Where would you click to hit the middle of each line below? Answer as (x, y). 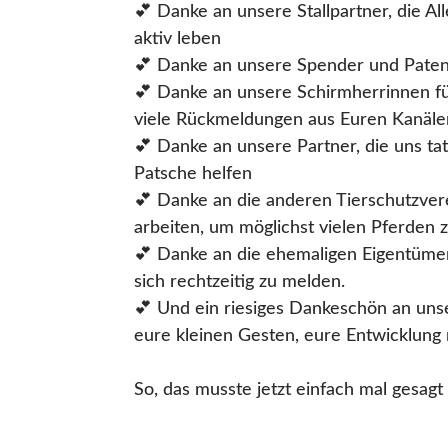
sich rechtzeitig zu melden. (240, 282)
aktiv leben (178, 39)
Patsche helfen (193, 174)
